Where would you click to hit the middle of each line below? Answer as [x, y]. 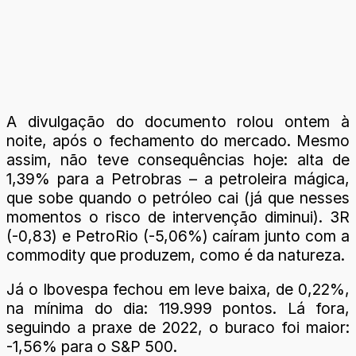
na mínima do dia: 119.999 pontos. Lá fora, [178, 308]
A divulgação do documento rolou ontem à [178, 121]
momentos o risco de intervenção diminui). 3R [178, 217]
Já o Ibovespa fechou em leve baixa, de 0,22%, [178, 289]
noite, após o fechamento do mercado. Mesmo [178, 140]
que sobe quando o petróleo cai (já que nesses [178, 197]
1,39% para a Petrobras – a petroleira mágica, [178, 178]
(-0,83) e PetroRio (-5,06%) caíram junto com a [178, 236]
